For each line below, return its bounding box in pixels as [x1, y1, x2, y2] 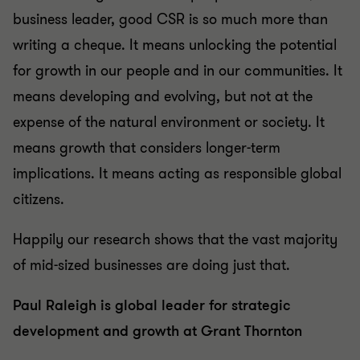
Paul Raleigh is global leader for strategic [13, 296, 291, 315]
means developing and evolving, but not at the [13, 87, 313, 106]
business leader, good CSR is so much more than [13, 10, 328, 29]
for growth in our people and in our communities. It [13, 61, 342, 80]
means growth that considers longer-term [13, 138, 280, 157]
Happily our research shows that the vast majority [13, 230, 337, 249]
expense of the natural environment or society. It [13, 112, 325, 132]
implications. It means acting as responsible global [13, 164, 342, 183]
